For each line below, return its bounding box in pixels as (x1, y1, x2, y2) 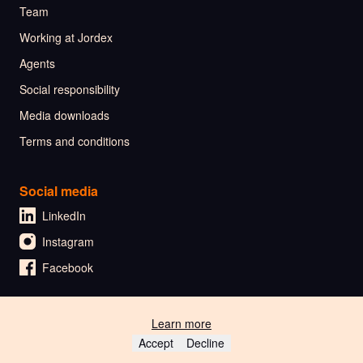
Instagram (42, 233, 94, 250)
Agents (19, 55, 55, 72)
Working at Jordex (19, 29, 113, 46)
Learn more (152, 315, 211, 331)
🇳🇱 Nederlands (33, 315, 130, 335)
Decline (186, 335, 224, 351)
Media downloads (19, 107, 109, 124)
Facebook (42, 259, 93, 276)
